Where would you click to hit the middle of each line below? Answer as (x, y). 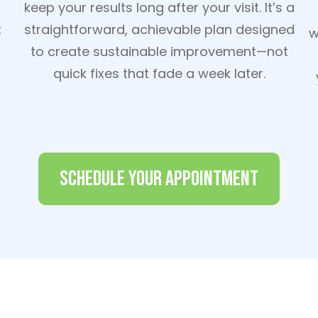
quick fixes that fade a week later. (159, 73)
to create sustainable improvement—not (159, 51)
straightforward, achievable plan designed (159, 29)
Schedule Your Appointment (159, 179)
